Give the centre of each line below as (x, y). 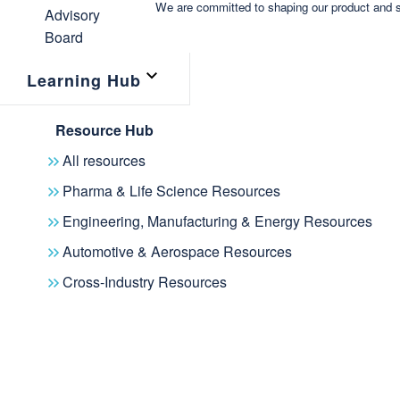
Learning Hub (84, 81)
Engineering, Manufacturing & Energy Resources (217, 221)
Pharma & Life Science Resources (171, 191)
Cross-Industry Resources (145, 282)
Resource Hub (104, 130)
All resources (104, 161)
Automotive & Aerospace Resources (177, 252)
